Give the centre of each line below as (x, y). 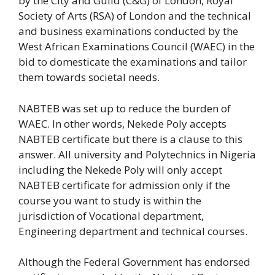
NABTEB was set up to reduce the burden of (125, 108)
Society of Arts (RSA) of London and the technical (135, 16)
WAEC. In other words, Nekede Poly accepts (122, 123)
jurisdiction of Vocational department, (111, 215)
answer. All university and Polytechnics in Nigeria (137, 154)
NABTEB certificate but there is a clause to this (130, 139)
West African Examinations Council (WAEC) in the (137, 46)
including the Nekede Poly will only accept (120, 169)
